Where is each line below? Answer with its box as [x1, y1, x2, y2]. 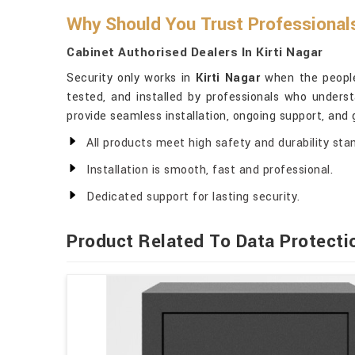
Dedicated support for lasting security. [86, 189, 300, 205]
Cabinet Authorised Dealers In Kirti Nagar [67, 44, 323, 61]
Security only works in [67, 70, 197, 86]
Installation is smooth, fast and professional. [86, 162, 333, 178]
